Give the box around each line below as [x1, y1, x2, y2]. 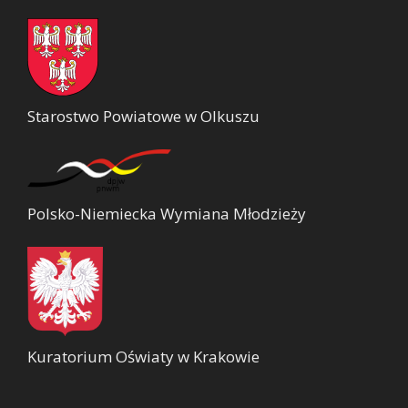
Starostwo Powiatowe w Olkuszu [27, 105, 260, 127]
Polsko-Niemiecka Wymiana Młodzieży [27, 202, 306, 224]
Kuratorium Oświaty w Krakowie [27, 345, 260, 367]
